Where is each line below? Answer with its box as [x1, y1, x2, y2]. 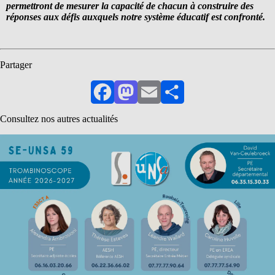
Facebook [101, 97, 140, 108]
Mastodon [125, 97, 164, 108]
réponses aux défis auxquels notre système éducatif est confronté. [6, 11, 265, 22]
